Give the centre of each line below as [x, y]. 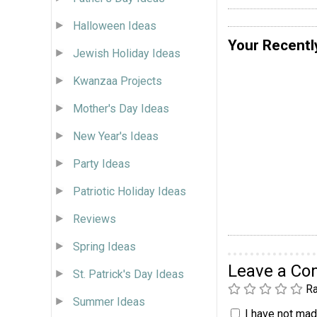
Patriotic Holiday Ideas [129, 191]
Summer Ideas [109, 301]
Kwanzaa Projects [117, 81]
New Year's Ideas [116, 136]
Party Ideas [102, 163]
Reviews [94, 219]
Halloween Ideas [115, 25]
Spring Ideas [104, 246]
